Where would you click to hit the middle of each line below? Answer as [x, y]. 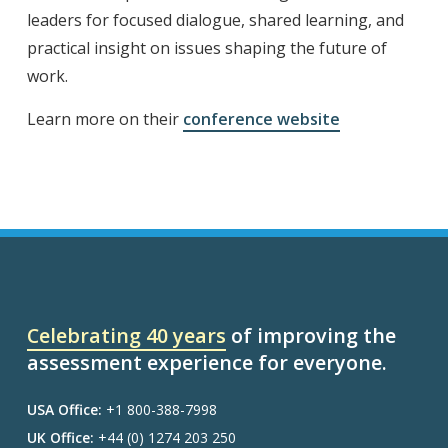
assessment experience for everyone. [206, 362]
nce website [292, 119]
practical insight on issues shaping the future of [206, 48]
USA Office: [64, 409]
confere [213, 119]
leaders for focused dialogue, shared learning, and [215, 20]
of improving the [310, 335]
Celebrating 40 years [126, 335]
